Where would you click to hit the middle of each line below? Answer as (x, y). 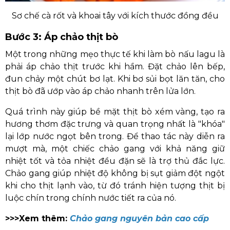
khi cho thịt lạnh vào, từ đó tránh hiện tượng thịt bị (115, 186)
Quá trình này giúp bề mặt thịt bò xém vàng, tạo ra (115, 112)
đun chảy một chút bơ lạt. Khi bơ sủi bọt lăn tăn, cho (115, 79)
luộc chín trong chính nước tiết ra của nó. (91, 198)
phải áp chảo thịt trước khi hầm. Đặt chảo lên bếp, (115, 66)
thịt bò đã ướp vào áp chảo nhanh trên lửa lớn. (100, 91)
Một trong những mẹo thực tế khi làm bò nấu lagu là (115, 54)
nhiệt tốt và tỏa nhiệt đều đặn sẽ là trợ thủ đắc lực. (115, 161)
